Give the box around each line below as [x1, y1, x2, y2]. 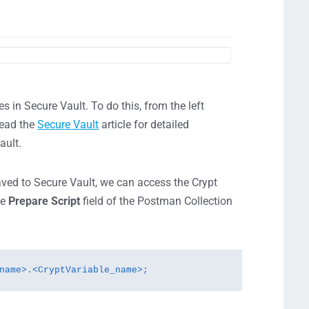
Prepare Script [8, 194, 81, 208]
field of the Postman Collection [80, 194, 233, 208]
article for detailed [99, 117, 190, 131]
